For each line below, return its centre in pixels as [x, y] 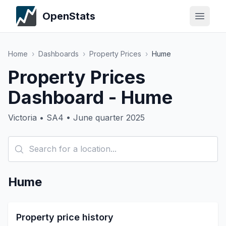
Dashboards [59, 54]
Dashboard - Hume [90, 97]
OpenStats [69, 16]
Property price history [65, 217]
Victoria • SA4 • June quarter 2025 [76, 118]
